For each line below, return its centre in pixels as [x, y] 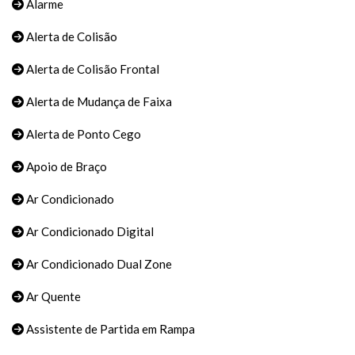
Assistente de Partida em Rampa [109, 329]
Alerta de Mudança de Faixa [98, 102]
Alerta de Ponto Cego [82, 134]
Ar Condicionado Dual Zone [98, 264]
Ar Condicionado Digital [89, 232]
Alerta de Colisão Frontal [92, 69]
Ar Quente [52, 297]
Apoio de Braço [65, 167]
